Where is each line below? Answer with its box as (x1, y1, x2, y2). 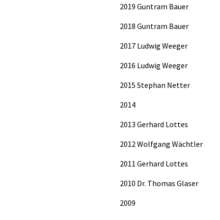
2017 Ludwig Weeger (120, 40, 188, 51)
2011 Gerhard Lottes (120, 158, 188, 168)
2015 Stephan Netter (120, 80, 190, 90)
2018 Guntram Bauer (120, 21, 189, 31)
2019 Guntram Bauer (120, 1, 189, 11)
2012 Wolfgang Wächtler (120, 138, 203, 149)
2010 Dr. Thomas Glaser (120, 178, 198, 188)
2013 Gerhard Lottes (120, 119, 188, 129)
